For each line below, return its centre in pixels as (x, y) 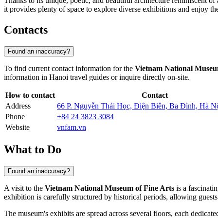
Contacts (26, 30)
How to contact (30, 95)
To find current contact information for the (69, 69)
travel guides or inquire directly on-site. (129, 77)
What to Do (33, 149)
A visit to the (24, 188)
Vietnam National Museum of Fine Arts (109, 188)
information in (27, 77)
